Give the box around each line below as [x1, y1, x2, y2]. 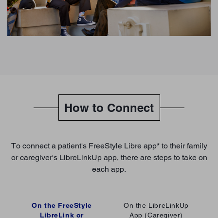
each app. [92, 164, 126, 174]
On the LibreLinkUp [124, 201, 189, 210]
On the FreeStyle [32, 201, 92, 210]
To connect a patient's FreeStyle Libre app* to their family [11, 141, 207, 151]
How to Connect [64, 101, 154, 115]
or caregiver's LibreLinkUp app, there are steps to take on [11, 153, 207, 163]
